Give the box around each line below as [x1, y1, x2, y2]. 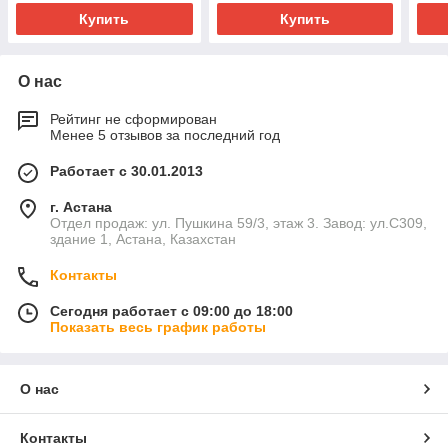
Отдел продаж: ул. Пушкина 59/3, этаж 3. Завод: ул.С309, [50, 215, 427, 232]
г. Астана [50, 199, 112, 216]
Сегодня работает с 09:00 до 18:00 [50, 303, 293, 320]
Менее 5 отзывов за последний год [50, 127, 280, 144]
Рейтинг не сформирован [50, 111, 217, 128]
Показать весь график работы [50, 319, 266, 336]
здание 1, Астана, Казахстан [50, 231, 236, 248]
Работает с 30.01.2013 [50, 163, 203, 180]
